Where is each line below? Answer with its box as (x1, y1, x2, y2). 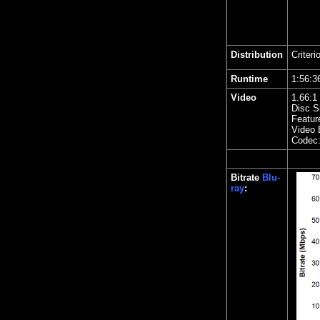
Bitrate (231, 172, 259, 183)
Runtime (231, 74, 268, 84)
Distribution (231, 49, 283, 60)
